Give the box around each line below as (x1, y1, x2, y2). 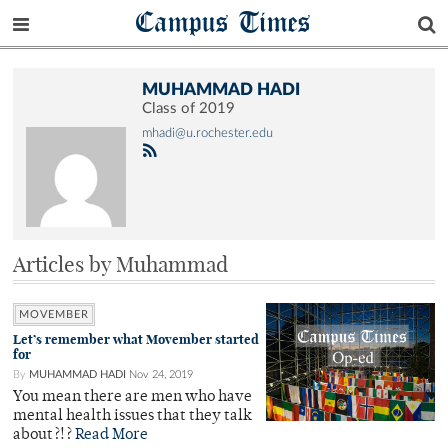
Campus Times (136, 3, 312, 40)
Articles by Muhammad (13, 250, 228, 278)
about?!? (13, 427, 75, 443)
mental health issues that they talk (13, 408, 252, 424)
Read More (75, 427, 148, 443)
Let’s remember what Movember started (13, 330, 259, 348)
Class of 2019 (142, 101, 235, 116)
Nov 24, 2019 (129, 368, 193, 380)
